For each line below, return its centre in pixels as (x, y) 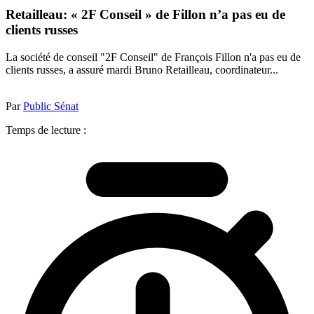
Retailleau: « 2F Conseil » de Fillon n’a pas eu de (145, 15)
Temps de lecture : (46, 130)
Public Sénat (51, 106)
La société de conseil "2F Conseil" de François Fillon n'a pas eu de (153, 57)
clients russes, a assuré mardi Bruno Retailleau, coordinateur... (142, 69)
